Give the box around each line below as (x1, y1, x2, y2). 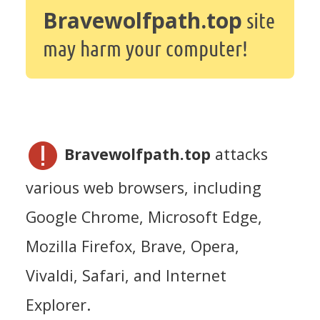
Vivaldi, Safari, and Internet (26, 265, 226, 286)
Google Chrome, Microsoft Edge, (26, 206, 262, 228)
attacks (211, 144, 268, 165)
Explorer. (26, 294, 91, 316)
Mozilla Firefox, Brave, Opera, (26, 236, 239, 257)
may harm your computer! (43, 35, 248, 61)
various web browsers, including (26, 177, 261, 199)
